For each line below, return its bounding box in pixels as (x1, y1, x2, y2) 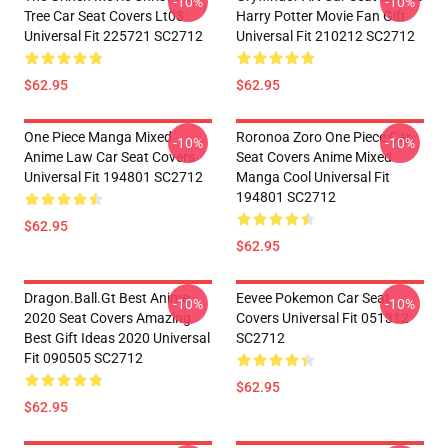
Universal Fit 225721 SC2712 (24, 28, 203, 44)
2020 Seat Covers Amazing (24, 310, 191, 326)
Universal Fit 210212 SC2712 (236, 28, 415, 44)
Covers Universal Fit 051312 (236, 310, 409, 326)
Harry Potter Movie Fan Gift (236, 8, 406, 24)
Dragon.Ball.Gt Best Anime (24, 290, 189, 306)
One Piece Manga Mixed (24, 129, 172, 145)
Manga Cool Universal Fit (236, 169, 390, 185)
